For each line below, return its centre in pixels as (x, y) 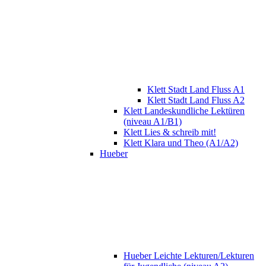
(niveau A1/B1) (153, 122)
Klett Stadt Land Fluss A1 (196, 90)
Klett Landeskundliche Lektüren (184, 111)
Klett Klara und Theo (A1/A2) (181, 143)
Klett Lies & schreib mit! (170, 132)
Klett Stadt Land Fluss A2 (196, 100)
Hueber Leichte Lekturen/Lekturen (189, 256)
